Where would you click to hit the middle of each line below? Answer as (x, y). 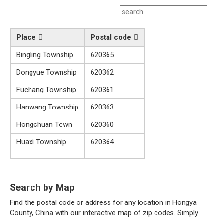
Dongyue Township (46, 72)
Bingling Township (45, 54)
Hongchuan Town (44, 124)
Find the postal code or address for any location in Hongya (103, 202)
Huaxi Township (41, 142)
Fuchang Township (46, 89)
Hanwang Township (47, 107)
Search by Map (42, 188)
